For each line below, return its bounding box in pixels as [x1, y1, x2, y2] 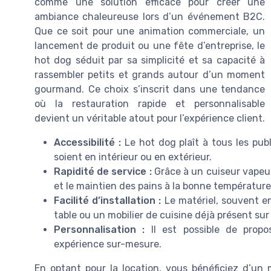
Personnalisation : [54, 224, 145, 236]
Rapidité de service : [54, 166, 152, 178]
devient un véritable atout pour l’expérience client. [34, 113, 265, 125]
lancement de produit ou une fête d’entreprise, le [34, 40, 265, 52]
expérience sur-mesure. [54, 238, 162, 250]
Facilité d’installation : [54, 195, 162, 207]
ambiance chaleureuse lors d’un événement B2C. [34, 11, 265, 23]
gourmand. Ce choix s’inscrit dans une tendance [34, 83, 265, 96]
